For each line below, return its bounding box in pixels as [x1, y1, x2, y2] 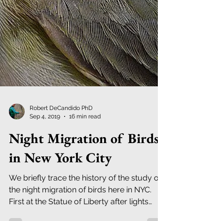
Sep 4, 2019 [30, 184, 60, 191]
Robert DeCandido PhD [30, 176, 93, 183]
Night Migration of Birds [9, 200, 159, 218]
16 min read [69, 184, 101, 191]
